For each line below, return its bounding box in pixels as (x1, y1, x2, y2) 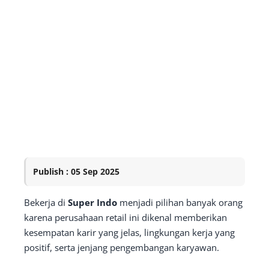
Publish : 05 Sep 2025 (33, 166, 119, 177)
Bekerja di (24, 196, 68, 208)
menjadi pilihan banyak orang (117, 196, 243, 208)
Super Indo (68, 196, 117, 208)
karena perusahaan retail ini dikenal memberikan (24, 211, 227, 223)
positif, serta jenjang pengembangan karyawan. (24, 241, 219, 253)
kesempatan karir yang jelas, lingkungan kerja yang (24, 226, 235, 238)
